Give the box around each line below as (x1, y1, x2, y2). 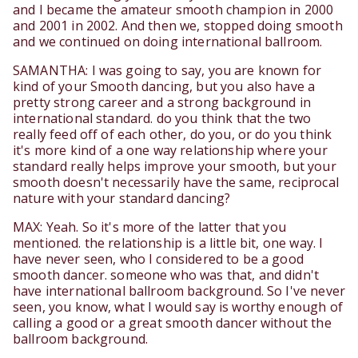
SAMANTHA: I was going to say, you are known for (13, 62, 322, 80)
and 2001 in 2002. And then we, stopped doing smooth (13, 17, 343, 35)
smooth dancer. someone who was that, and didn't (13, 266, 320, 284)
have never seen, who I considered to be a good (13, 250, 304, 268)
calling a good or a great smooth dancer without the (13, 314, 332, 332)
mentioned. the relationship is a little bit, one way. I (13, 234, 324, 253)
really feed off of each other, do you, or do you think (13, 125, 332, 144)
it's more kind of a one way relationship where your (13, 141, 328, 160)
